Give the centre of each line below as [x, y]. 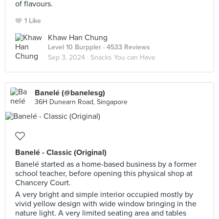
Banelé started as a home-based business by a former [106, 164]
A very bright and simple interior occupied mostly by [104, 195]
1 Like [33, 21]
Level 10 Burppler [75, 47]
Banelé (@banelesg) [70, 93]
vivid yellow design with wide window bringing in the [106, 204]
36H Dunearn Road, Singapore [81, 102]
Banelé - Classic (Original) [61, 153]
